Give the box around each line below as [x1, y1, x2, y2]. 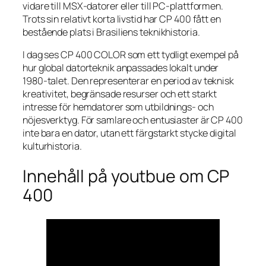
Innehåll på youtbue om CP [23, 164, 229, 188]
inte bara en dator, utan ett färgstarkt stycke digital [23, 126, 236, 140]
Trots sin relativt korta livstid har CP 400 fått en [23, 12, 221, 26]
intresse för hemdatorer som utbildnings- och [23, 100, 214, 114]
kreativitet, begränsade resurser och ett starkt [23, 87, 217, 101]
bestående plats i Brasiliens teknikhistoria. [23, 26, 200, 39]
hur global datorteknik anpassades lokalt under [23, 61, 219, 75]
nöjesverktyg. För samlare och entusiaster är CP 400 [23, 113, 243, 127]
